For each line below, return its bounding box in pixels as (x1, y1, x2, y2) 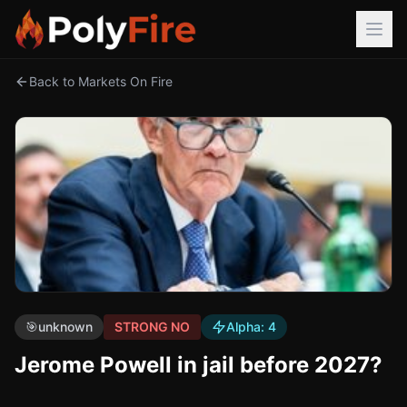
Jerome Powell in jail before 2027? (15, 352, 382, 378)
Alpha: (226, 319, 268, 334)
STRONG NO (114, 319, 190, 334)
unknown (38, 319, 93, 334)
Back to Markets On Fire (29, 74, 173, 89)
